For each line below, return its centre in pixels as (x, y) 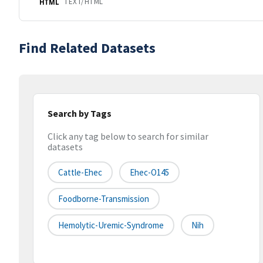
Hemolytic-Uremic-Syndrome (111, 225)
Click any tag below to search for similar (128, 136)
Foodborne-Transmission (104, 199)
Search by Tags (80, 113)
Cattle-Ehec (80, 173)
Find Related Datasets (87, 48)
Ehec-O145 (149, 173)
